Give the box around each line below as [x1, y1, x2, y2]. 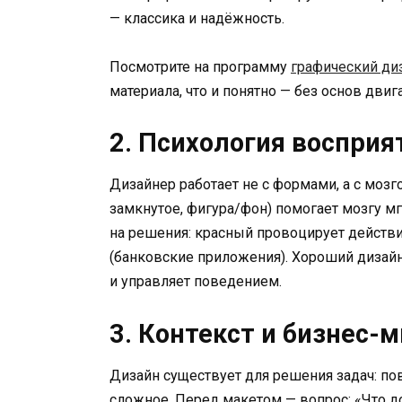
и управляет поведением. [109, 273, 282, 291]
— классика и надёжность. [109, 9, 284, 27]
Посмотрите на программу [109, 58, 291, 76]
